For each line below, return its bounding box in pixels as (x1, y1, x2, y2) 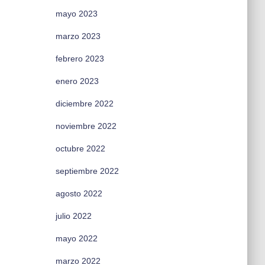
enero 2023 (55, 76, 99, 86)
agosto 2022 (55, 189, 102, 198)
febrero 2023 (55, 54, 104, 63)
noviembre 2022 (55, 121, 117, 131)
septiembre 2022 (55, 166, 119, 176)
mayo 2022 (55, 234, 98, 243)
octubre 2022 (55, 144, 105, 153)
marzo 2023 (55, 31, 101, 41)
